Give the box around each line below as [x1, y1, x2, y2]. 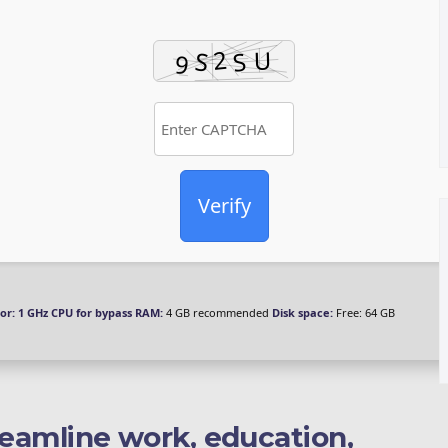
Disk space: [272, 305, 333, 320]
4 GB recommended [163, 305, 269, 320]
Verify [197, 192, 251, 219]
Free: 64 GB [333, 305, 395, 320]
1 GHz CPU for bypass [15, 305, 132, 320]
